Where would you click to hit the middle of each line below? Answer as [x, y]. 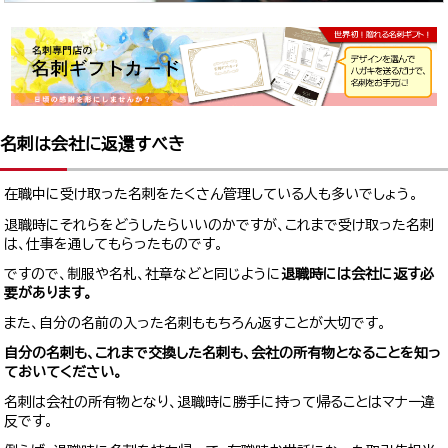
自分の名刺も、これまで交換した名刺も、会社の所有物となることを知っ [223, 353]
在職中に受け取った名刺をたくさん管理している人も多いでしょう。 [211, 194]
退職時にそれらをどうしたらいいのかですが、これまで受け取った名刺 [219, 224]
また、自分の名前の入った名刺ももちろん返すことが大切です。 [195, 322]
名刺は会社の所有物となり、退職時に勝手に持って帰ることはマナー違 [220, 402]
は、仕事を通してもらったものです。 [114, 243]
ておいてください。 [63, 372]
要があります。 [48, 292]
